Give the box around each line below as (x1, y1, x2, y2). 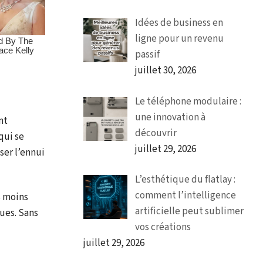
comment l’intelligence (134, 188, 236, 203)
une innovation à (134, 110, 205, 124)
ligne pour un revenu (134, 32, 224, 46)
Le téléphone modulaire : (134, 94, 241, 109)
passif (134, 48, 160, 62)
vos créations (134, 220, 191, 235)
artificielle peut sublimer (134, 204, 244, 219)
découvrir (134, 126, 177, 140)
